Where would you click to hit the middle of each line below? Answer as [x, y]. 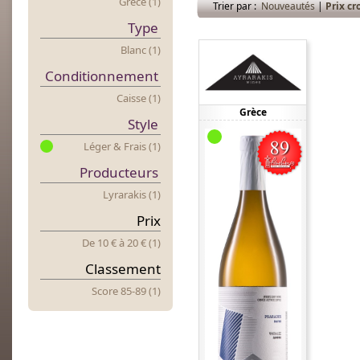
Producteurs [119, 172]
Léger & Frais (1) [122, 146]
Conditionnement [102, 76]
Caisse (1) [139, 98]
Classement [123, 269]
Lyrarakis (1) [132, 194]
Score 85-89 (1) [126, 291]
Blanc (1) [141, 50]
